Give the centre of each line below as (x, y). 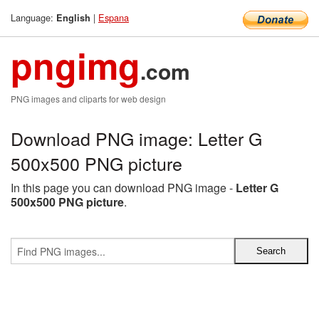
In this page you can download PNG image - (123, 188)
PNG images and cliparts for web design (88, 99)
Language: (33, 17)
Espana (114, 17)
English (73, 18)
